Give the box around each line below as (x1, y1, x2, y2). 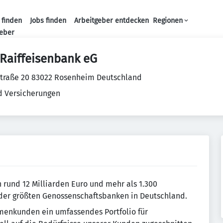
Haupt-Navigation (99, 26, 164, 36)
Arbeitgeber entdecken (74, 16, 149, 25)
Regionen (152, 16, 183, 25)
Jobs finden (29, 16, 66, 25)
